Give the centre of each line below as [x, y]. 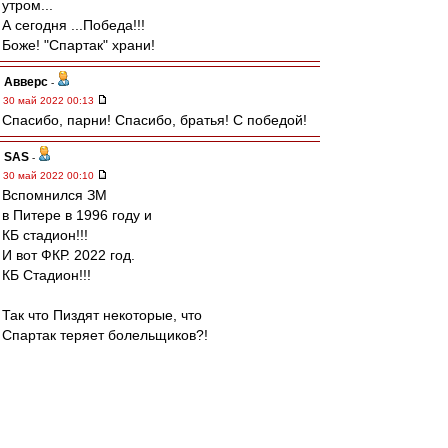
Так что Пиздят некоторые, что [102, 315]
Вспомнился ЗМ [54, 195]
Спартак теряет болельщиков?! [105, 335]
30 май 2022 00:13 [50, 100]
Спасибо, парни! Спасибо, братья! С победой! [154, 120]
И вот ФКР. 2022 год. [68, 255]
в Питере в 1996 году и [77, 215]
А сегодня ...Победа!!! [73, 25]
